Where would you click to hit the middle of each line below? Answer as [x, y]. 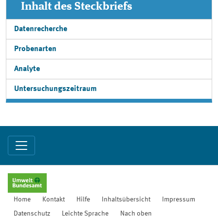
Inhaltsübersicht [126, 200]
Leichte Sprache [85, 214]
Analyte [27, 69]
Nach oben [136, 214]
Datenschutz [32, 214]
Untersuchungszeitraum [55, 89]
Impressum [179, 200]
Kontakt [54, 200]
